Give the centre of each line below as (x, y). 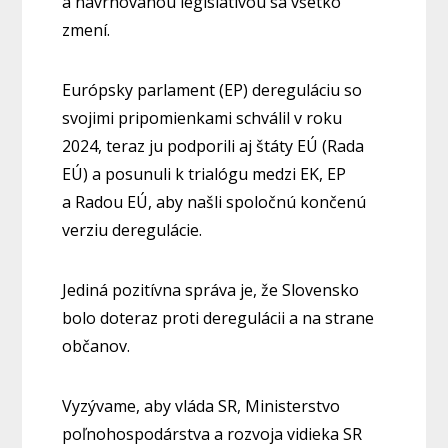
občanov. (96, 346)
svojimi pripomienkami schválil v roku (202, 118)
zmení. (86, 30)
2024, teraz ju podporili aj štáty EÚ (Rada (213, 146)
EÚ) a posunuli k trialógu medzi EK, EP (204, 174)
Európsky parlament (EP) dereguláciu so (212, 90)
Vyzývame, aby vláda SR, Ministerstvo (201, 406)
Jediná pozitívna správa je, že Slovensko (211, 290)
